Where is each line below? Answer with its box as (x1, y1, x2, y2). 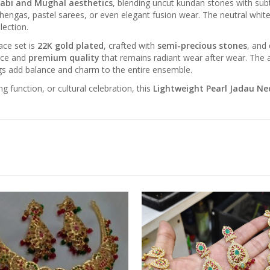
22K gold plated (37, 39, 104, 51)
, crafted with (104, 39, 157, 51)
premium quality (28, 51, 99, 63)
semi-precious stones (157, 39, 247, 51)
